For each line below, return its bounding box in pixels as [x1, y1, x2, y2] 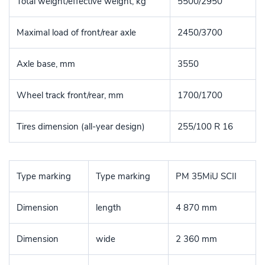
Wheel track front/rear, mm [17, 89, 124, 101]
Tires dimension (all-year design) [17, 120, 145, 132]
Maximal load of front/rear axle [17, 26, 136, 38]
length [96, 201, 121, 214]
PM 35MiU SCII [176, 170, 237, 182]
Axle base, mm [17, 57, 75, 70]
